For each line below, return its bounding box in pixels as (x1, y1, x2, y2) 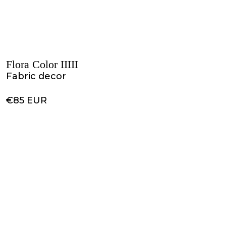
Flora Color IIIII (6, 58, 78, 71)
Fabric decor (6, 71, 66, 82)
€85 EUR (6, 95, 47, 106)
